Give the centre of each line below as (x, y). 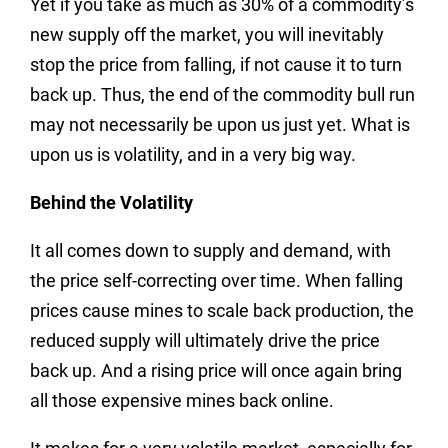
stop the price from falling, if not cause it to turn (216, 64)
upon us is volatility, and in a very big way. (193, 154)
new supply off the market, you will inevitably (207, 34)
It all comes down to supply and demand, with (210, 250)
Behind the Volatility (111, 202)
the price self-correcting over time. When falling (216, 280)
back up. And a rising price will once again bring (216, 370)
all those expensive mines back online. (182, 400)
